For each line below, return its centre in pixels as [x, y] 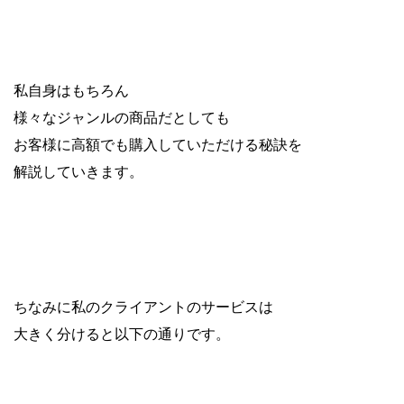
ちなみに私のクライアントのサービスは [143, 306]
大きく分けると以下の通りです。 [122, 333]
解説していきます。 [78, 171]
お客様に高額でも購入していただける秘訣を [158, 144]
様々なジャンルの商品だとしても [122, 117]
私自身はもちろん [71, 90]
